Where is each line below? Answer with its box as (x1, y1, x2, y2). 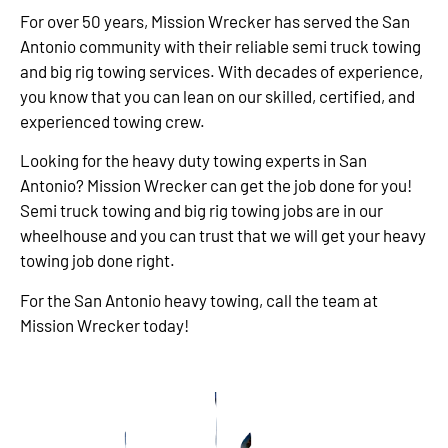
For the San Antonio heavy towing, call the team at (20, 289, 378, 310)
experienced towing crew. (20, 111, 205, 132)
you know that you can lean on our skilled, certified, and (20, 86, 415, 107)
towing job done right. (20, 250, 175, 271)
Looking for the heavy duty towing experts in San (20, 150, 367, 171)
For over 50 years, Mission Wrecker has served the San (20, 11, 410, 32)
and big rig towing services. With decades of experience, (20, 61, 423, 82)
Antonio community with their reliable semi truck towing (20, 36, 421, 57)
